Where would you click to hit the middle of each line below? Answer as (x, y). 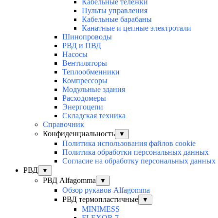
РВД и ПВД (82, 45)
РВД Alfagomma (69, 180)
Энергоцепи (83, 107)
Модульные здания (94, 89)
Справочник (64, 124)
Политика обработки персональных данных (136, 152)
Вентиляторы (85, 63)
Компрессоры (85, 80)
